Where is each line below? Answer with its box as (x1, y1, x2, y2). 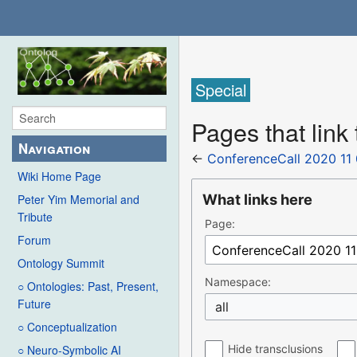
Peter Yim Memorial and (18, 191, 139, 208)
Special (195, 78, 247, 102)
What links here (202, 190, 313, 209)
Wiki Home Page (18, 168, 101, 185)
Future (18, 296, 51, 312)
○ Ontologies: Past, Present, (18, 278, 159, 295)
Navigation (18, 139, 91, 159)
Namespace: (205, 275, 272, 289)
